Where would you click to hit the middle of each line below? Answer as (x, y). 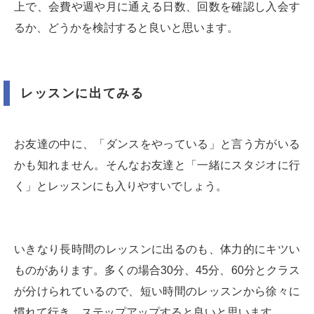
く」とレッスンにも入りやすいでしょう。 (121, 186)
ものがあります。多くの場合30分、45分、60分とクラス (157, 270)
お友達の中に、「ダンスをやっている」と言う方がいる (157, 144)
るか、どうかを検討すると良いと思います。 (126, 27)
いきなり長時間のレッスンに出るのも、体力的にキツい (157, 249)
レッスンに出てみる (82, 93)
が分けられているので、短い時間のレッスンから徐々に (157, 291)
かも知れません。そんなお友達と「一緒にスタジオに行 (157, 165)
